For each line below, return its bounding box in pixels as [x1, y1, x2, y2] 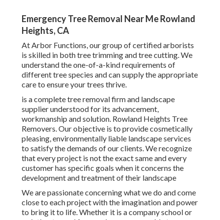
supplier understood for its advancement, [22, 104, 159, 114]
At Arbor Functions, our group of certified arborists [22, 40, 194, 50]
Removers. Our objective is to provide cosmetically [22, 124, 192, 134]
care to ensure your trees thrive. [22, 80, 127, 89]
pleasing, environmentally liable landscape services [22, 134, 191, 143]
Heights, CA [22, 25, 69, 36]
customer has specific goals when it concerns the [22, 163, 184, 173]
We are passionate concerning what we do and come [22, 188, 196, 197]
